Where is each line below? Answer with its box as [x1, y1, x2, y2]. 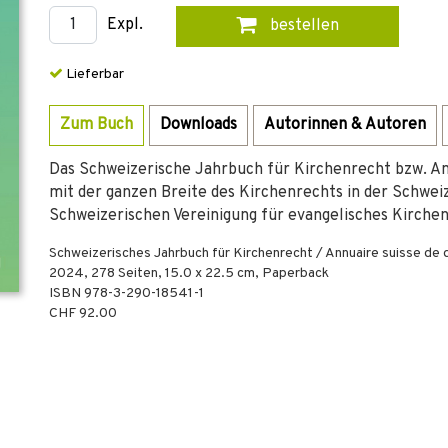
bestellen [265, 16, 339, 36]
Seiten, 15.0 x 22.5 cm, [115, 265, 262, 282]
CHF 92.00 [49, 305, 117, 322]
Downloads [160, 115, 237, 135]
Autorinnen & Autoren [264, 115, 426, 135]
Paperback [262, 265, 329, 282]
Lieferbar [63, 66, 124, 83]
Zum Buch [60, 115, 133, 135]
